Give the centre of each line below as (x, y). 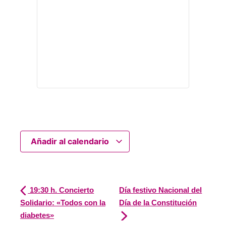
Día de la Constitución (158, 203)
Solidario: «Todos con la (63, 203)
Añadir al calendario (71, 141)
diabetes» (37, 215)
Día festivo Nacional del (161, 190)
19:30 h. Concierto (61, 190)
